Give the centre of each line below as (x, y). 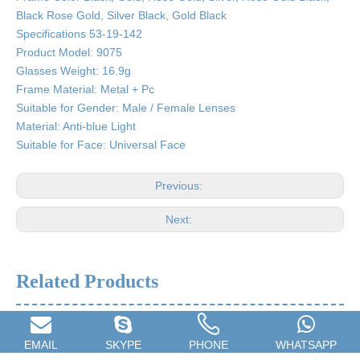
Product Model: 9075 (69, 52)
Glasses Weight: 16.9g (74, 71)
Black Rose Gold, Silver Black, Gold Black (121, 15)
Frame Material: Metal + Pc (85, 89)
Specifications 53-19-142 (79, 34)
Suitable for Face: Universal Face (101, 145)
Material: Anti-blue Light (76, 126)
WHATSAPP (306, 345)
